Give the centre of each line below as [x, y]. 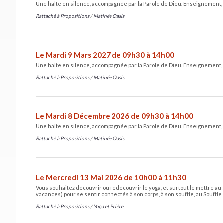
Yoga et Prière [108, 206]
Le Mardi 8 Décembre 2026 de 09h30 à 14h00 [114, 116]
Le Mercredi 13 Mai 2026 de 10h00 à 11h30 [111, 177]
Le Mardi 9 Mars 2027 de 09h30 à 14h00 [105, 55]
